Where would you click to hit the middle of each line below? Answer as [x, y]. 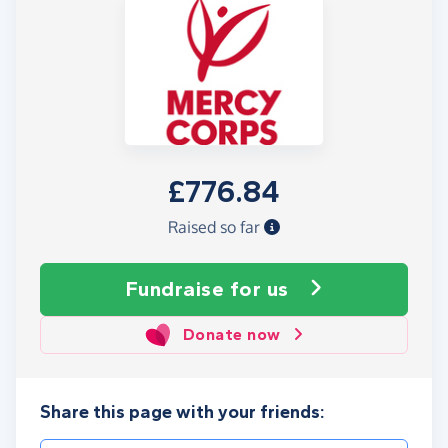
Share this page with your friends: [182, 411]
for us [259, 288]
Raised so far [216, 226]
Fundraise [177, 288]
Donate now [231, 334]
